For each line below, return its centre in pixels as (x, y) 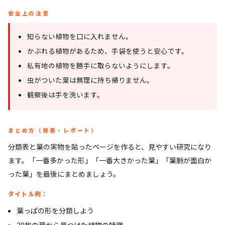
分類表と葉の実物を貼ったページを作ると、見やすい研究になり (110, 146)
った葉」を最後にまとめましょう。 (64, 174)
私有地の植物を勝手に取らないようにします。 (101, 65)
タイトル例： (28, 193)
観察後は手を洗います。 (66, 94)
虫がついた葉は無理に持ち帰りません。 (91, 80)
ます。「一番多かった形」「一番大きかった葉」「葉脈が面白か (110, 160)
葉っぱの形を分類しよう (55, 210)
